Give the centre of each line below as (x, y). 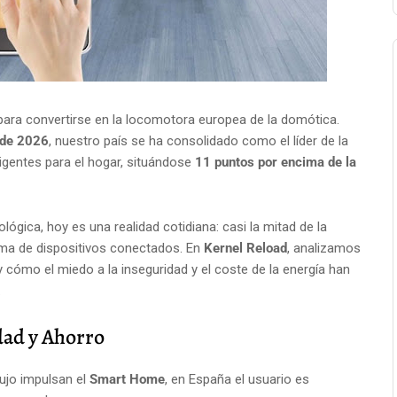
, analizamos (324, 248)
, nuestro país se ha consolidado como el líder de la (198, 141)
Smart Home (127, 379)
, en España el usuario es (237, 379)
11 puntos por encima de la (276, 162)
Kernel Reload (245, 248)
